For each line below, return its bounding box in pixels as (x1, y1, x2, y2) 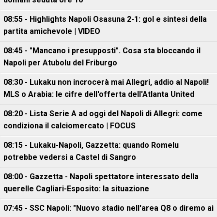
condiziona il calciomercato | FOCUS (3, 121, 136, 130)
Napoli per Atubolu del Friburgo (3, 58, 117, 67)
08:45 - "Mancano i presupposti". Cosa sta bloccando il (3, 46, 201, 55)
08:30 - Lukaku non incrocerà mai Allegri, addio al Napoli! (3, 77, 209, 87)
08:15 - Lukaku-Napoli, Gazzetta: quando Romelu (3, 140, 179, 150)
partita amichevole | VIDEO (3, 27, 100, 36)
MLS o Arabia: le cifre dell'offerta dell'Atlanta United (3, 90, 194, 99)
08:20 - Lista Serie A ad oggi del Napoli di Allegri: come (3, 109, 202, 118)
